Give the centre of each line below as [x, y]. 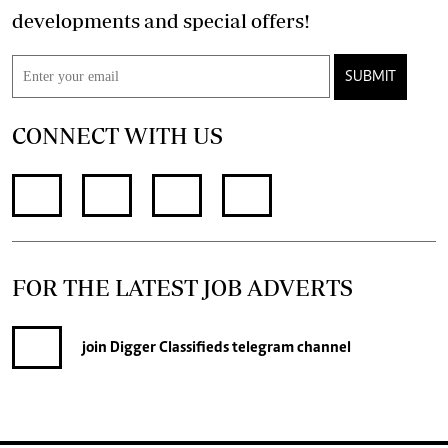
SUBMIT [370, 77]
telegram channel [290, 347]
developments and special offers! [280, 21]
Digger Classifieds [168, 347]
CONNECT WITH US [117, 136]
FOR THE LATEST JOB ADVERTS [182, 288]
